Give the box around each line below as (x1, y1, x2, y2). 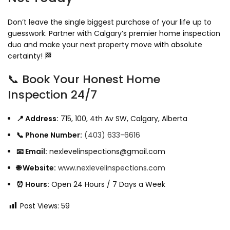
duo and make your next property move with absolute (8, 40, 202, 50)
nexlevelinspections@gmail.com (47, 146, 165, 157)
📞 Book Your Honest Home (8, 71, 160, 88)
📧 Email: (16, 146, 47, 157)
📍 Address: (16, 113, 59, 124)
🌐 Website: (16, 163, 56, 174)
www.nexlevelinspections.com (58, 163, 165, 174)
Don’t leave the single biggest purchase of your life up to (8, 17, 212, 28)
